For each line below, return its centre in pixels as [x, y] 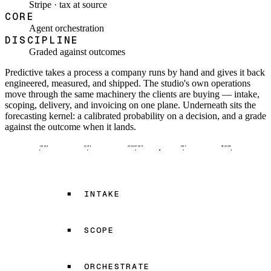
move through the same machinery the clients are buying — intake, [132, 94]
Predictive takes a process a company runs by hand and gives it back [135, 72]
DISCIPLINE [42, 40]
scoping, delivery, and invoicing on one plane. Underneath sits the [130, 105]
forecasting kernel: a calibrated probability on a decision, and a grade [135, 116]
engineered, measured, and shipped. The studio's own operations [128, 83]
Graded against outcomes [77, 51]
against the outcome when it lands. [70, 126]
